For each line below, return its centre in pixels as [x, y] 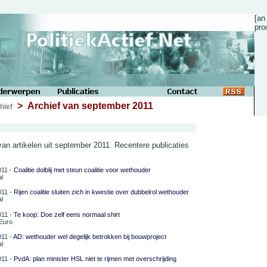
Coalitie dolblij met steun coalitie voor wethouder [82, 170]
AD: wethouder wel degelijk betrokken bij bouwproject [90, 236]
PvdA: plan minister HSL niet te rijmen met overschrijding [95, 259]
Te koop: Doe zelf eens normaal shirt [67, 214]
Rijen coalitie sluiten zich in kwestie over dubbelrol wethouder [101, 192]
